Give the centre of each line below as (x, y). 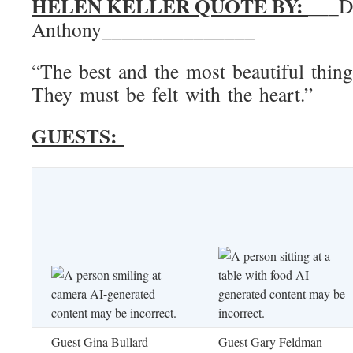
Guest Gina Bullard (100, 342)
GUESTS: (78, 136)
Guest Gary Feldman (270, 342)
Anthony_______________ (143, 29)
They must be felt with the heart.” (172, 94)
